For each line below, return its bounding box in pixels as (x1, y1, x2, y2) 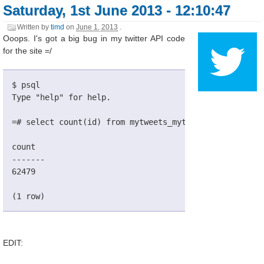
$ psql (11, 80, 40, 90)
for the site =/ (3, 45, 52, 55)
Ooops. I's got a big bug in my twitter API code (3, 33, 185, 43)
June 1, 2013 (76, 23, 118, 32)
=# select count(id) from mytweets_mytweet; (11, 117, 210, 127)
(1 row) (11, 191, 45, 201)
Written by (17, 23, 51, 32)
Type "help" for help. (11, 92, 111, 102)
